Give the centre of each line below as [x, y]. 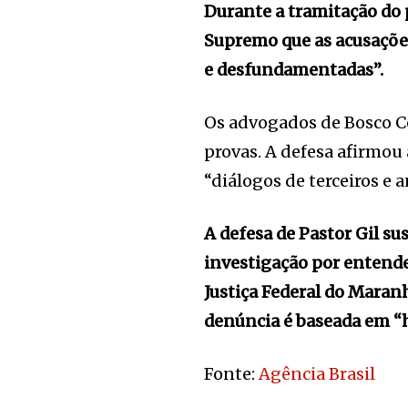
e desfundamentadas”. [294, 70]
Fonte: [232, 374]
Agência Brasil [317, 374]
